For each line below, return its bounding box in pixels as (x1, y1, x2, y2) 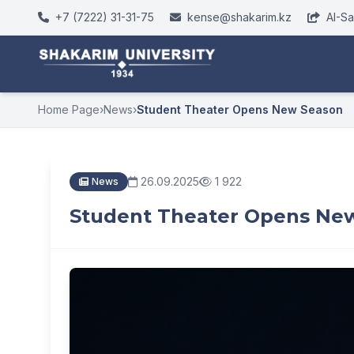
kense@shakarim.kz (184, 10, 292, 24)
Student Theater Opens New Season (137, 103, 343, 116)
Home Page (38, 103, 100, 116)
